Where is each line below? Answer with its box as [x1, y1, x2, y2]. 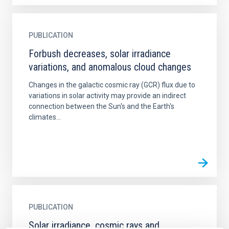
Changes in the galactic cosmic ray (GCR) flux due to [29, 81, 195, 89]
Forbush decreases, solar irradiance [29, 48, 171, 60]
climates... [29, 113, 61, 121]
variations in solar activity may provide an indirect [29, 91, 186, 100]
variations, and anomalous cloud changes [29, 61, 191, 73]
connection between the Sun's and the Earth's [29, 102, 174, 110]
